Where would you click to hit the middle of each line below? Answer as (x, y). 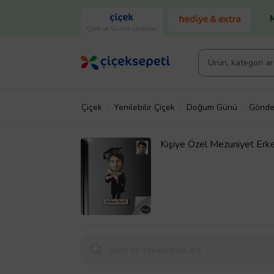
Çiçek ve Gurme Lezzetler (122, 28)
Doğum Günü (212, 107)
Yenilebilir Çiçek (144, 107)
